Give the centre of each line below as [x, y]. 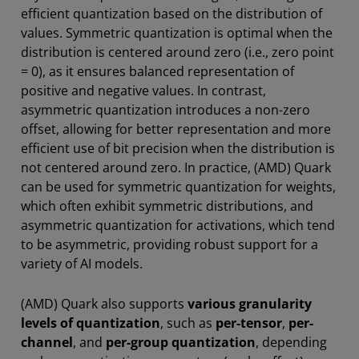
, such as [188, 323]
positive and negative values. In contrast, [143, 90]
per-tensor [249, 323]
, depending [291, 342]
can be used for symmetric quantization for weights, [178, 186]
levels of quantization [91, 323]
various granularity [250, 303]
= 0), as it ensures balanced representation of [157, 71]
